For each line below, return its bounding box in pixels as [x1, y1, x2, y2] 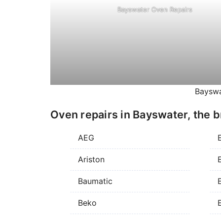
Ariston [78, 154, 105, 165]
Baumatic [78, 176, 112, 186]
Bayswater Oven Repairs [117, 5, 192, 14]
